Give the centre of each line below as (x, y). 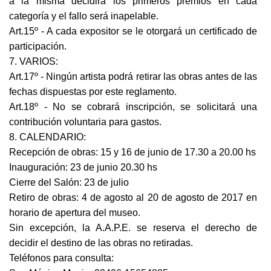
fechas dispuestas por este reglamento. (93, 92)
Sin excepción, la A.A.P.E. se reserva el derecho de (133, 228)
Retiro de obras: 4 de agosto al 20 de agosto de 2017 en (133, 198)
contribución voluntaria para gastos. (85, 122)
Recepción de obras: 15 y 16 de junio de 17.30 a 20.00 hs (132, 152)
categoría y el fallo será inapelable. (84, 16)
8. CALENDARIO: (47, 137)
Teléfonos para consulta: (61, 258)
